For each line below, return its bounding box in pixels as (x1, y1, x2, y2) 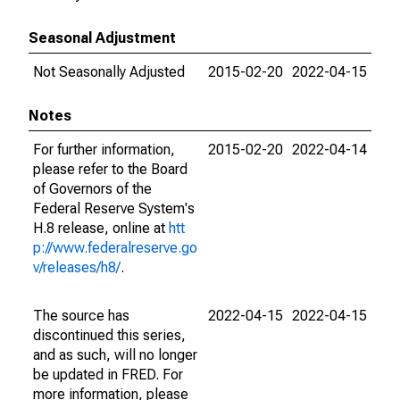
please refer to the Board (33, 161, 187, 178)
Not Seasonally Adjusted (33, 63, 185, 80)
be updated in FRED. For (33, 366, 183, 383)
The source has (33, 307, 129, 324)
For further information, (33, 141, 175, 158)
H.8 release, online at (33, 220, 169, 237)
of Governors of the (33, 180, 152, 197)
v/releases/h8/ (33, 259, 121, 276)
